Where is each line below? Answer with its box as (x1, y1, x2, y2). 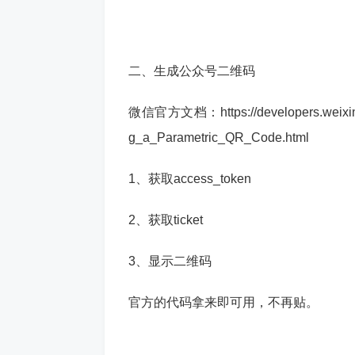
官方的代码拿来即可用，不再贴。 (128, 296, 319, 309)
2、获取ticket (128, 213, 203, 227)
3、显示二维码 (128, 254, 212, 268)
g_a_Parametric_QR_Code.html (128, 131, 309, 144)
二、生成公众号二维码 (128, 64, 255, 78)
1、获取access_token (128, 172, 251, 185)
